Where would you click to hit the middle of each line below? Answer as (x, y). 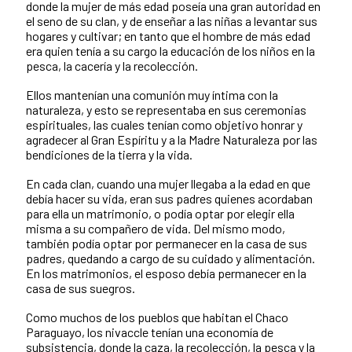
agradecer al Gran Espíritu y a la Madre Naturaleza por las (172, 139)
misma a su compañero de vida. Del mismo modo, (156, 228)
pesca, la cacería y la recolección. (112, 65)
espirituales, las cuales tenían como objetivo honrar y (164, 124)
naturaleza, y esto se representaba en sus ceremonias (166, 109)
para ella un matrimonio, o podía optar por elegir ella (160, 213)
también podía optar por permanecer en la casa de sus (167, 243)
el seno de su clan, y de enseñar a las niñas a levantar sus (172, 20)
